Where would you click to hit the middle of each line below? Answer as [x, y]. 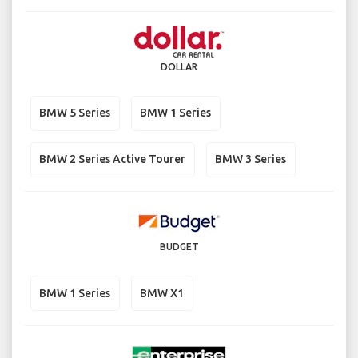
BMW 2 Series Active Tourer [112, 159]
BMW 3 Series [251, 159]
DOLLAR [179, 66]
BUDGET [179, 247]
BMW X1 [162, 293]
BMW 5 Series [75, 113]
